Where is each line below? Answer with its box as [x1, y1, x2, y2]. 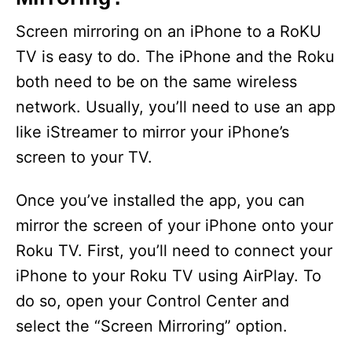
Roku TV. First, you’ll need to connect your [16, 241, 332, 261]
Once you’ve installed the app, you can [16, 191, 305, 211]
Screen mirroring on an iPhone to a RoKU [16, 22, 321, 42]
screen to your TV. [16, 148, 152, 167]
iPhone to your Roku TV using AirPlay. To [16, 266, 321, 286]
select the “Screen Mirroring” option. [16, 317, 288, 336]
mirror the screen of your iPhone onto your [16, 216, 333, 236]
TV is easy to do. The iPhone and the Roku [16, 47, 335, 67]
